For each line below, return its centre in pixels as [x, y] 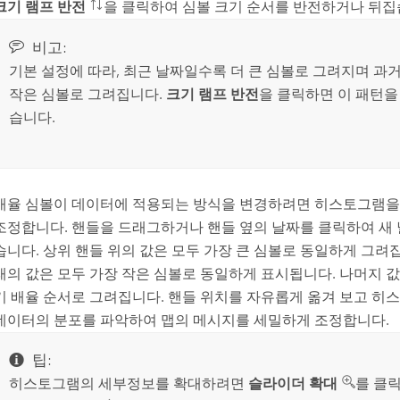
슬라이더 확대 [293, 384]
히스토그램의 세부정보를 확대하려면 [129, 384]
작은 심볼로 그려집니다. [88, 94]
